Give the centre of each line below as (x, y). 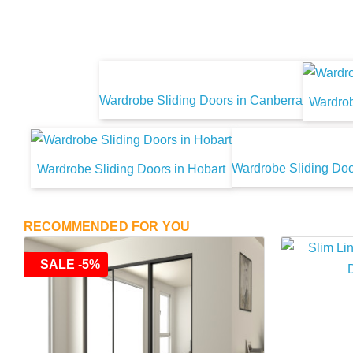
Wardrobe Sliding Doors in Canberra (201, 101)
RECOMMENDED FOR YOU (107, 226)
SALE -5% (70, 264)
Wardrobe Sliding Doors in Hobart (131, 169)
